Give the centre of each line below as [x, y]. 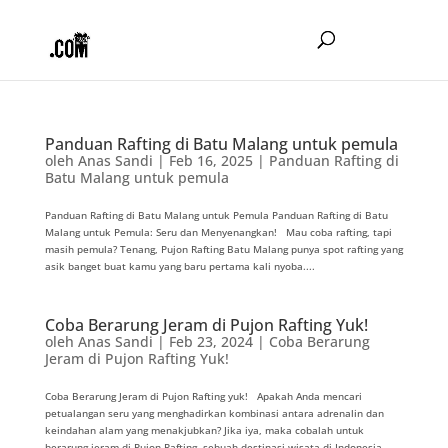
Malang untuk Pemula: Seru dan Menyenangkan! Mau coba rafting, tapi [218, 232]
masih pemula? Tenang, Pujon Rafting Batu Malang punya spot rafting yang [223, 249]
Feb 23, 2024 [210, 341]
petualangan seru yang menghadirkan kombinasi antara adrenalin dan [214, 413]
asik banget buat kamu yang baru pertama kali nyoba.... [179, 266]
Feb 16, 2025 [210, 160]
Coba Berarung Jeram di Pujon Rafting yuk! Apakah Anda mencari [203, 396]
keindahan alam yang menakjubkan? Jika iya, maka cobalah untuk [204, 430]
